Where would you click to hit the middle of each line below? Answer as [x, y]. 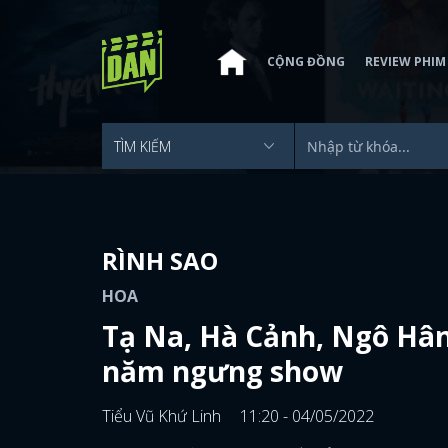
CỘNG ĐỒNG [306, 61]
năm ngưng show [222, 371]
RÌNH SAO [160, 260]
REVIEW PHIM [405, 61]
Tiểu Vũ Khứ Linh [163, 416]
